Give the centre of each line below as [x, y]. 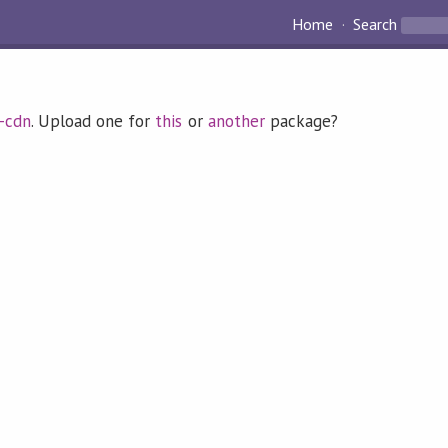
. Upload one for [93, 121]
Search [374, 24]
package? [301, 121]
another [236, 121]
